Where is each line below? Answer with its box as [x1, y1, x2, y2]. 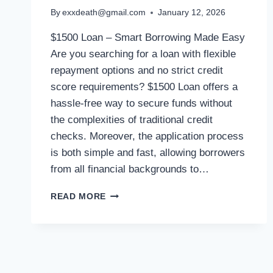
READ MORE [51, 192, 107, 202]
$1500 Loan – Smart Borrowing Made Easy [51, 32, 245, 44]
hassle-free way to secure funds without [51, 97, 232, 110]
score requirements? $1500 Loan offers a [51, 81, 238, 93]
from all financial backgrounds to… [51, 163, 209, 175]
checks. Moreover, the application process [51, 130, 244, 143]
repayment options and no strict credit [51, 65, 223, 77]
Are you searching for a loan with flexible [51, 48, 236, 60]
